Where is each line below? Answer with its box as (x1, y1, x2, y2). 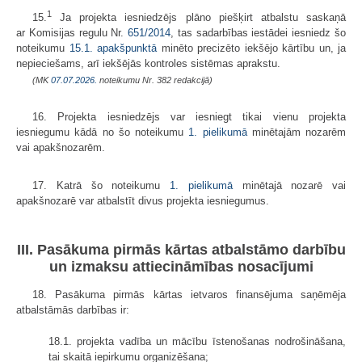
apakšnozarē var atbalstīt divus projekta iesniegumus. (16, 195, 269, 208)
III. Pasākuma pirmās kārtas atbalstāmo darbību (16, 241, 346, 258)
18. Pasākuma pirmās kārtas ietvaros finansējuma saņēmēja (32, 288, 346, 301)
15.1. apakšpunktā (69, 42, 157, 55)
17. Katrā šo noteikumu (32, 179, 170, 192)
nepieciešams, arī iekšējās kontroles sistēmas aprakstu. (16, 57, 280, 70)
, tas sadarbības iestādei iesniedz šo (170, 27, 347, 40)
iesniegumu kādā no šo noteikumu (16, 126, 189, 139)
